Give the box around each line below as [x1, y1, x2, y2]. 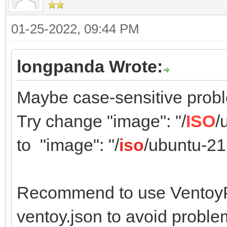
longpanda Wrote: [17, 56, 163, 76]
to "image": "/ [17, 135, 119, 155]
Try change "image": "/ [17, 111, 186, 131]
